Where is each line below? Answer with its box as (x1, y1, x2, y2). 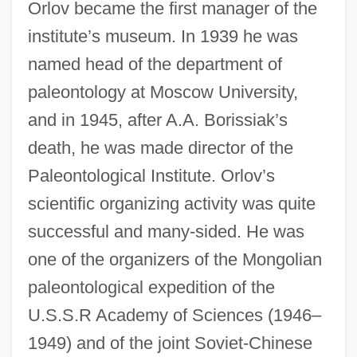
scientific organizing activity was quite (27, 193, 316, 214)
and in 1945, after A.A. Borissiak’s (27, 109, 288, 130)
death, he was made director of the (27, 137, 293, 158)
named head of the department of (27, 53, 282, 74)
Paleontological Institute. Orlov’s (27, 165, 275, 186)
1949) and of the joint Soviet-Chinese (27, 332, 312, 353)
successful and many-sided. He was (27, 221, 304, 241)
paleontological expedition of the (27, 277, 275, 297)
